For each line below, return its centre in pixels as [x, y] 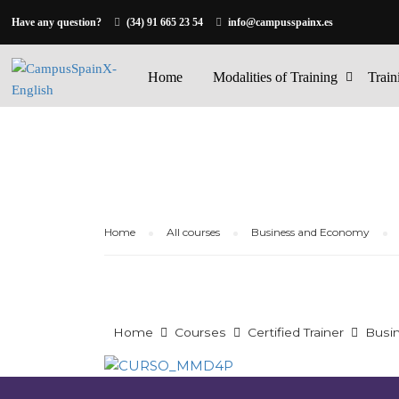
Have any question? [57, 22]
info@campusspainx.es [281, 22]
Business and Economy [310, 232]
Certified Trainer [296, 332]
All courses [193, 232]
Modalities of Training [276, 77]
